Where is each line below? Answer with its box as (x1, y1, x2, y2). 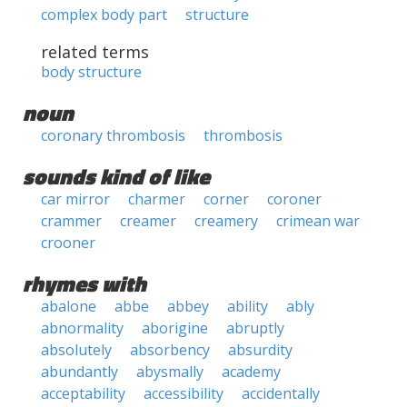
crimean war (276, 211, 360, 231)
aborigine (142, 318, 208, 338)
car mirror (41, 189, 110, 209)
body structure (41, 62, 142, 82)
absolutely (41, 340, 112, 360)
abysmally (136, 362, 203, 382)
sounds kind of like (23, 160, 210, 193)
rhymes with (23, 267, 146, 300)
